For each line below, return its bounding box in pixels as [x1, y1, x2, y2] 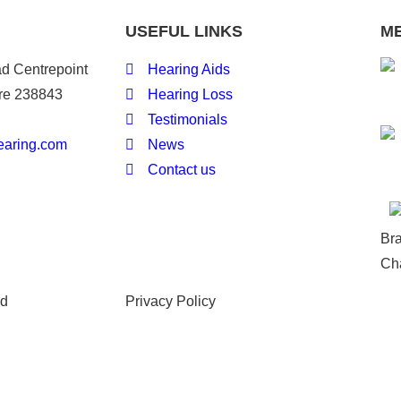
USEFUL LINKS [125, 21, 243, 40]
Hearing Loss [148, 86, 233, 102]
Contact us [148, 161, 216, 177]
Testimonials [148, 111, 227, 127]
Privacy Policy [125, 293, 216, 309]
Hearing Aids [148, 61, 230, 77]
